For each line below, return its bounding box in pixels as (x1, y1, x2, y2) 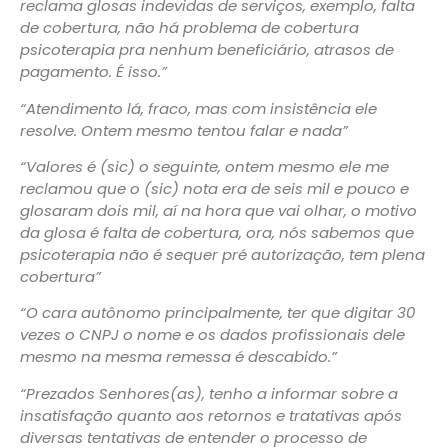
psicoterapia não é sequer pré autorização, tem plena (20, 244, 425, 266)
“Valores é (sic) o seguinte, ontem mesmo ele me (20, 156, 389, 178)
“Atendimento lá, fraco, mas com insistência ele (20, 97, 377, 119)
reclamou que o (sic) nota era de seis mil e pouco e (20, 178, 409, 200)
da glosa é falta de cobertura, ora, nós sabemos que (20, 222, 414, 244)
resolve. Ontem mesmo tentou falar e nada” (20, 119, 348, 141)
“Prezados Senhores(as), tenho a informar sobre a (20, 382, 398, 404)
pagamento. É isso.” (20, 61, 167, 83)
